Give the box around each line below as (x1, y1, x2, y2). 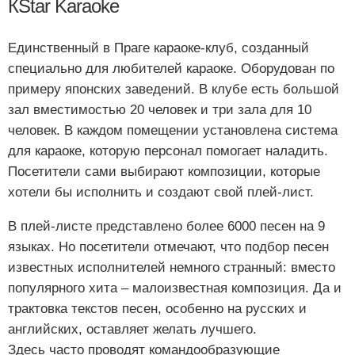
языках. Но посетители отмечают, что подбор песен (8, 239, 329, 255)
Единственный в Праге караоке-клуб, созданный (8, 40, 309, 56)
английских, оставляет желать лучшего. (8, 322, 257, 338)
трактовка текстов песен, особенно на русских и (8, 301, 307, 317)
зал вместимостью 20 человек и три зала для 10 (8, 102, 311, 118)
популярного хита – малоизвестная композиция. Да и (8, 281, 342, 296)
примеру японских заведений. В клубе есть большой (8, 82, 339, 97)
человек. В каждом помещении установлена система (8, 123, 338, 139)
